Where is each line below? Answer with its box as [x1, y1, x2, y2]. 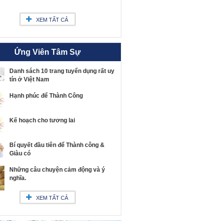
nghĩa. [9, 175, 26, 182]
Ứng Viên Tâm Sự [14, 48, 81, 56]
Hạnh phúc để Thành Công [9, 92, 83, 99]
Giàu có [9, 150, 31, 157]
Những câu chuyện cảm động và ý [9, 166, 105, 173]
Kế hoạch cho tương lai [9, 117, 75, 124]
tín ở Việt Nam [9, 76, 49, 83]
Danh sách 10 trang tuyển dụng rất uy [9, 68, 114, 74]
